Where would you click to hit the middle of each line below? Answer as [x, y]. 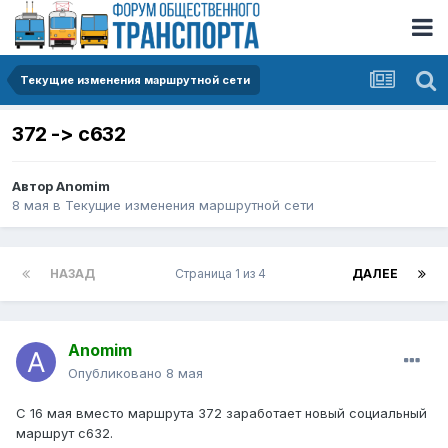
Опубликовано [117, 373]
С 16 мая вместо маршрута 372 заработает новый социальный [221, 413]
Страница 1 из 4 [223, 274]
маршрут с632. [64, 433]
